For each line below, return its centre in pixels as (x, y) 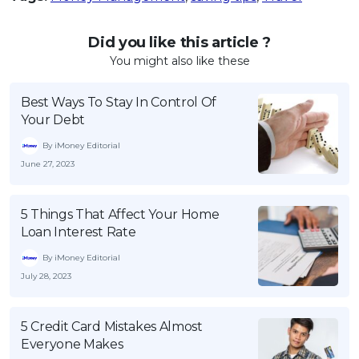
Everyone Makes (72, 344)
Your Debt (53, 119)
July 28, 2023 (46, 276)
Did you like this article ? (179, 42)
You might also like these (179, 61)
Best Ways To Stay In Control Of (119, 102)
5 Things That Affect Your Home (120, 214)
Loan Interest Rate (79, 232)
